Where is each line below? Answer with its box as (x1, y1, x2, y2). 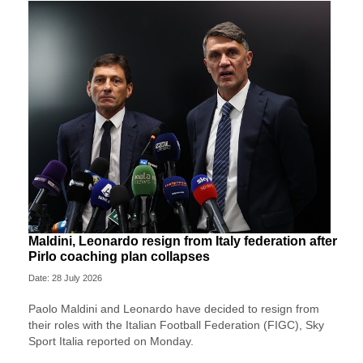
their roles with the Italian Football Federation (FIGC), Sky (28, 318, 324, 331)
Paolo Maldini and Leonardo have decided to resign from (28, 301, 319, 315)
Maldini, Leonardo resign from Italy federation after (28, 233, 337, 248)
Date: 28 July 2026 (28, 272, 102, 283)
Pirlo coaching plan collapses (28, 249, 210, 263)
